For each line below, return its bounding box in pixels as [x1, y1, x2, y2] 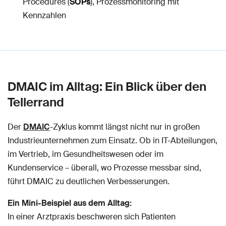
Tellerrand [8, 94, 64, 110]
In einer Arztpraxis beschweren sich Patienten [8, 211, 176, 222]
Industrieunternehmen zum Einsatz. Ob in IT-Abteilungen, [8, 135, 217, 146]
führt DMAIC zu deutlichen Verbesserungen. [8, 176, 169, 187]
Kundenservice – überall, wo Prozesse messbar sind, [8, 162, 201, 173]
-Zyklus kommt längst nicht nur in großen [50, 122, 200, 132]
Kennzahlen [23, 10, 66, 21]
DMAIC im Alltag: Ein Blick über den [8, 79, 206, 94]
